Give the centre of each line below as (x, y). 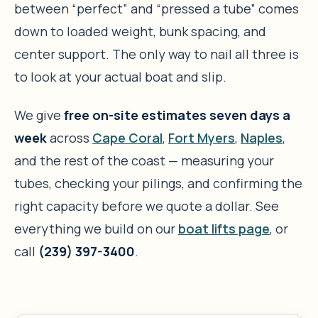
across (70, 137)
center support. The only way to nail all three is (157, 54)
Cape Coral (127, 137)
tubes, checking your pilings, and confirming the (158, 183)
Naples (262, 137)
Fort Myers (202, 137)
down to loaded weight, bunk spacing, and (140, 31)
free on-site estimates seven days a (177, 115)
